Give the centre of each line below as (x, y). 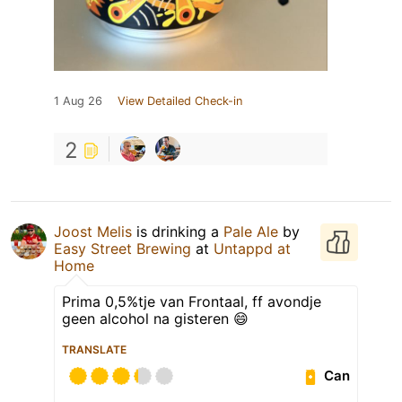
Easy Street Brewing (122, 248)
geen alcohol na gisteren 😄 (155, 318)
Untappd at (252, 248)
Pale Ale (251, 231)
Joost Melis (93, 231)
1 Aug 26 (78, 100)
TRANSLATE (94, 349)
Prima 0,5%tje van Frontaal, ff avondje (192, 301)
